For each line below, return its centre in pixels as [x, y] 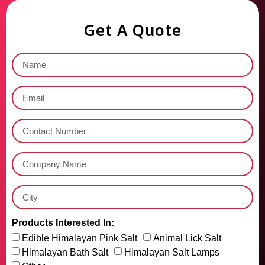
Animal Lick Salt [187, 238]
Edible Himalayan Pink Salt [80, 238]
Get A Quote [132, 30]
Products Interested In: [63, 222]
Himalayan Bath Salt [65, 252]
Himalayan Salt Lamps [172, 252]
